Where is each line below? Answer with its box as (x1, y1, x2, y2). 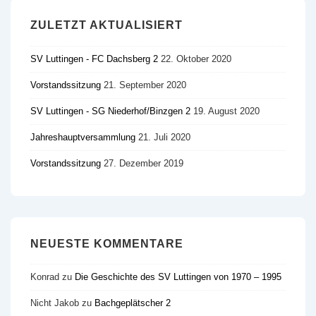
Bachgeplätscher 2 (95, 298, 171, 309)
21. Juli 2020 (138, 131, 190, 142)
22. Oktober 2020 (161, 53, 231, 64)
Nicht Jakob (30, 298, 79, 309)
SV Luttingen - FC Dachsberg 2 (30, 53, 161, 64)
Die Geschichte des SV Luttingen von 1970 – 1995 (75, 272, 281, 283)
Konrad (30, 272, 59, 283)
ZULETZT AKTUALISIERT (30, 18, 183, 31)
